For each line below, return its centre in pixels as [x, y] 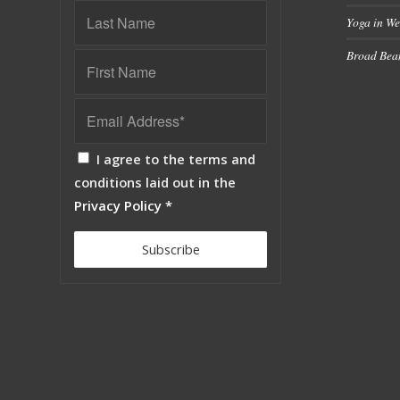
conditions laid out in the [155, 182]
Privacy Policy [118, 205]
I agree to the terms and [176, 158]
